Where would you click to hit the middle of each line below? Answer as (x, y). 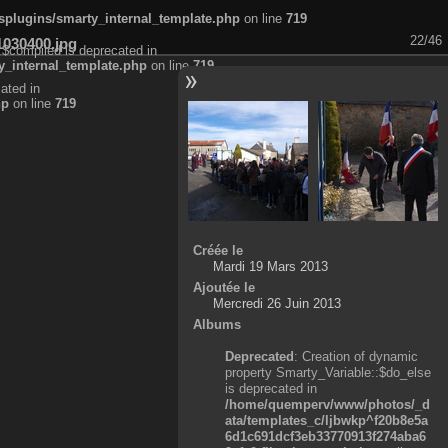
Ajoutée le (223, 287)
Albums (216, 324)
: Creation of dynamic (356, 356)
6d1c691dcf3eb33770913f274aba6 (326, 436)
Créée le (217, 250)
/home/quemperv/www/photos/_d (328, 404)
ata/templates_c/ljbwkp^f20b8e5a (327, 420)
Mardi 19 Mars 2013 (270, 266)
